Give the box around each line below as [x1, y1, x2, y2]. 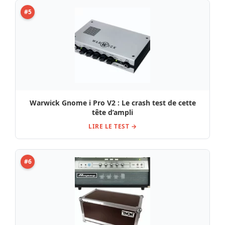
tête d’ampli [92, 107, 133, 117]
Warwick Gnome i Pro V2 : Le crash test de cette [29, 97, 196, 107]
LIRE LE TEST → [88, 122, 137, 131]
